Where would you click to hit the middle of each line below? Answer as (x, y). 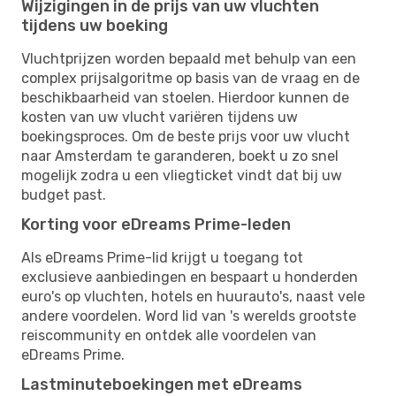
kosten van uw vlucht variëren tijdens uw (160, 117)
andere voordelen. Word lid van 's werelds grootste (189, 316)
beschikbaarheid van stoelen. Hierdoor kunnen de (185, 97)
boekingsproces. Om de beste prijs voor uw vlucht (186, 136)
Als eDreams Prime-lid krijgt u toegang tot (162, 257)
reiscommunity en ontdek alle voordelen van (169, 335)
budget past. (64, 194)
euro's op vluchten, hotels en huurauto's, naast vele (193, 296)
